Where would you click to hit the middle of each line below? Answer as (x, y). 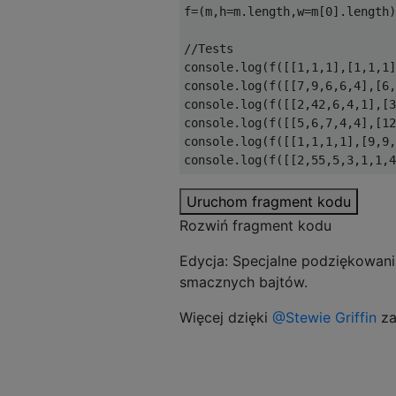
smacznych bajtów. (244, 282)
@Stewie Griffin (324, 317)
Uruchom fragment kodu (269, 201)
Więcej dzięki (226, 317)
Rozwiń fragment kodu (255, 225)
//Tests (209, 48)
